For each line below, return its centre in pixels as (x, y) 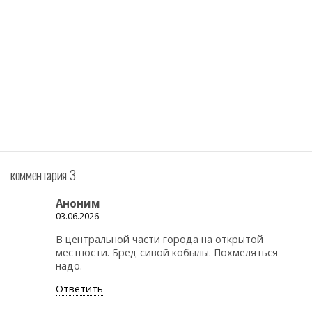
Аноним (78, 204)
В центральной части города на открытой (159, 239)
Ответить (79, 289)
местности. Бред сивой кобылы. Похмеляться (167, 252)
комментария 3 (43, 174)
